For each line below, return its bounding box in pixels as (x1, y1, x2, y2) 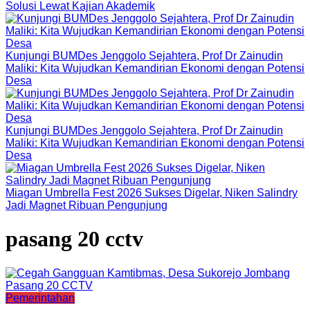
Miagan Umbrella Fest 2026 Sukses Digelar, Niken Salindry (6, 187, 298, 199)
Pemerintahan (6, 291, 75, 304)
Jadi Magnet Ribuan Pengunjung (6, 199, 167, 211)
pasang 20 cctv (6, 226, 143, 252)
